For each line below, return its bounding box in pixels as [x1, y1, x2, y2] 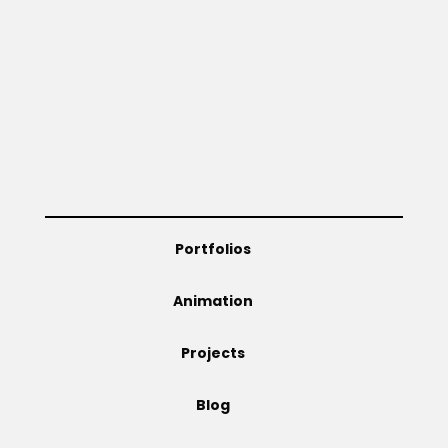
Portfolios [174, 238, 251, 259]
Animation [172, 290, 253, 311]
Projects [180, 342, 245, 363]
